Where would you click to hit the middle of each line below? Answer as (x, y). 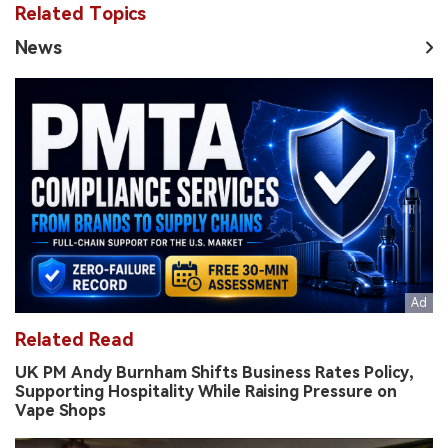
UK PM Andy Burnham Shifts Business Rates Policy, (214, 373)
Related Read (74, 340)
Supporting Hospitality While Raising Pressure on (206, 392)
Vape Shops (60, 411)
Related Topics (80, 13)
